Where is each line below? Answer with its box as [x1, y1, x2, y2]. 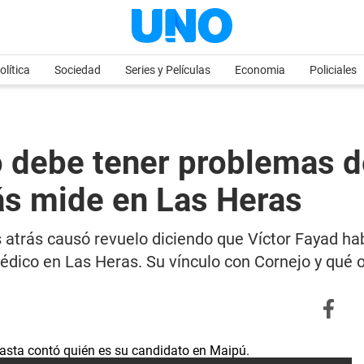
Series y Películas [125, 63, 210, 76]
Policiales [310, 63, 357, 76]
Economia [235, 63, 285, 76]
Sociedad [54, 63, 101, 76]
